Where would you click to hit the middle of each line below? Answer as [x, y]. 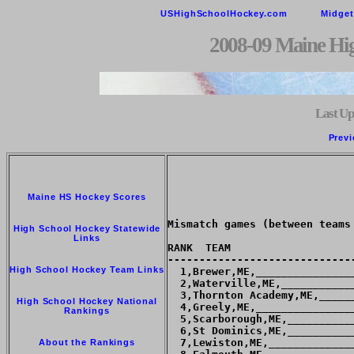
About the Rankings [87, 343]
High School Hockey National [87, 301]
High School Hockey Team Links [87, 270]
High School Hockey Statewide [87, 229]
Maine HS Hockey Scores [87, 197]
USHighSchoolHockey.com [224, 13]
